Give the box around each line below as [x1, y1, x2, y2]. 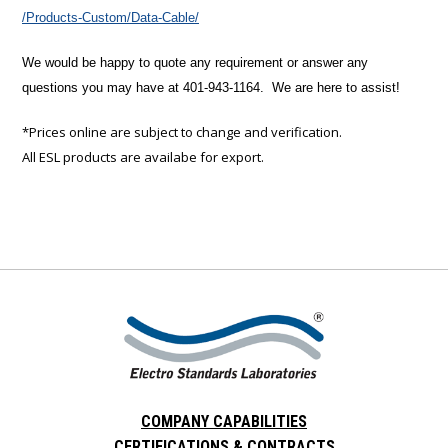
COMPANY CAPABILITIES [141, 412, 307, 432]
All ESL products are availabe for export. [22, 148, 264, 167]
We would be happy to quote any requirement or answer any [22, 55, 368, 71]
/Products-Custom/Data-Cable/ [22, 10, 199, 26]
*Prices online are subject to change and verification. [22, 123, 342, 142]
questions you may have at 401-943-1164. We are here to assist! [22, 80, 400, 96]
